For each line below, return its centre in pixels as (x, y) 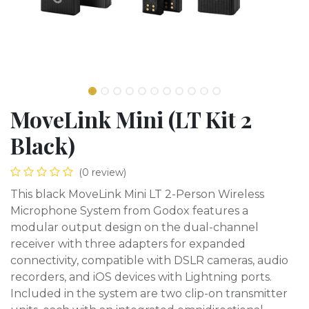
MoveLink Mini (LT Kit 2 (131, 119)
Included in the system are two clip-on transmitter (149, 293)
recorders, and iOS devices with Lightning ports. (141, 277)
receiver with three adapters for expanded (128, 244)
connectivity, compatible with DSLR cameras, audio (149, 260)
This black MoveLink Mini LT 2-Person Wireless (137, 194)
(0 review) (102, 172)
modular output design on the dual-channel (134, 227)
